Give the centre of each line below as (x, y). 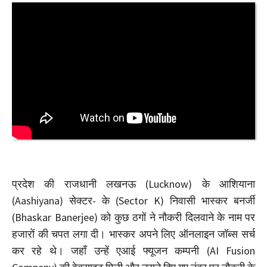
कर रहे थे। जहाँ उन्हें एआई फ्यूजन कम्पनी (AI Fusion (133, 251)
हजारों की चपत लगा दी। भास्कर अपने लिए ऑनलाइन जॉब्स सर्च (133, 234)
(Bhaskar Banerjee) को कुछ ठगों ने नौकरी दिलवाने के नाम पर (133, 218)
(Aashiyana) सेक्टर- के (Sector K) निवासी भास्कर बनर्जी (133, 201)
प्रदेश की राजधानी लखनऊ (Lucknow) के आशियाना (133, 184)
